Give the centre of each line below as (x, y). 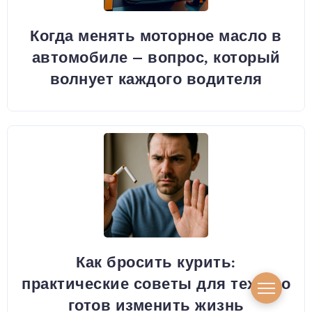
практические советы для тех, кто (156, 284)
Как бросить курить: (156, 262)
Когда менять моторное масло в (156, 36)
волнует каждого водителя (156, 79)
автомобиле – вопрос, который (156, 57)
